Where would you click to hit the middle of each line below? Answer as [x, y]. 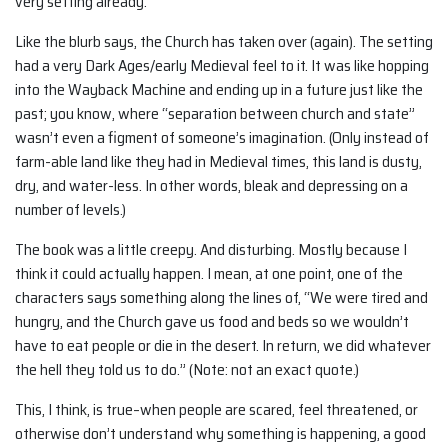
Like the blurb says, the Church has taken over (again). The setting [224, 42]
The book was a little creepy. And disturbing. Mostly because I [211, 250]
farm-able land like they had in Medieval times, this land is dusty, [218, 162]
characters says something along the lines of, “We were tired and [221, 298]
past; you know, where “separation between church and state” [215, 114]
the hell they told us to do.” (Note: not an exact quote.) [187, 370]
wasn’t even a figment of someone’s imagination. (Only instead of [222, 138]
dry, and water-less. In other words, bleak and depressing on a [211, 186]
